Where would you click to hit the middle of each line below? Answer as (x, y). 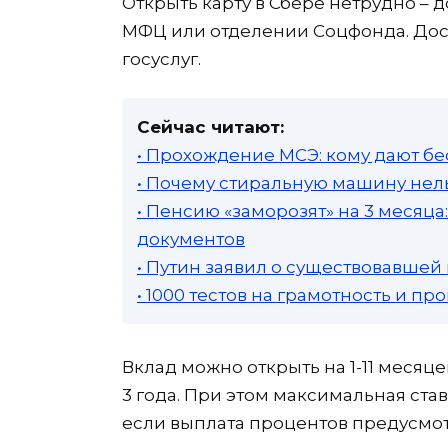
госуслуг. (161, 58)
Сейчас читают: (210, 126)
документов (191, 238)
